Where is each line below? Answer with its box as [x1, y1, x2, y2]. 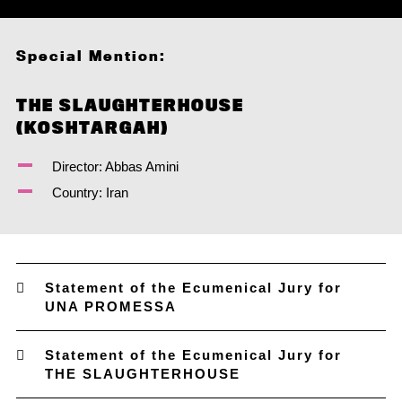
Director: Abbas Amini [51, 159, 179, 174]
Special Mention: [15, 47, 166, 65]
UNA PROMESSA [44, 299, 177, 314]
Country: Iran [51, 185, 128, 200]
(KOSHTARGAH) [15, 118, 169, 137]
